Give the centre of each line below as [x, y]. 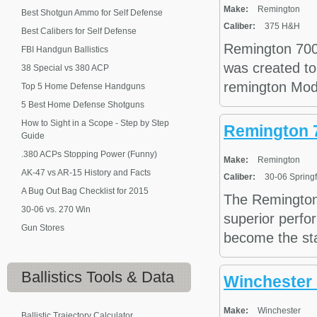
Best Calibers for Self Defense [79, 31]
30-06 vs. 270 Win [56, 209]
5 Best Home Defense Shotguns [83, 105]
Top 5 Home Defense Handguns [83, 86]
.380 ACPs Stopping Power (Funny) [89, 154]
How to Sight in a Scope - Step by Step [95, 123]
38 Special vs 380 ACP [65, 68]
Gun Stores [43, 228]
